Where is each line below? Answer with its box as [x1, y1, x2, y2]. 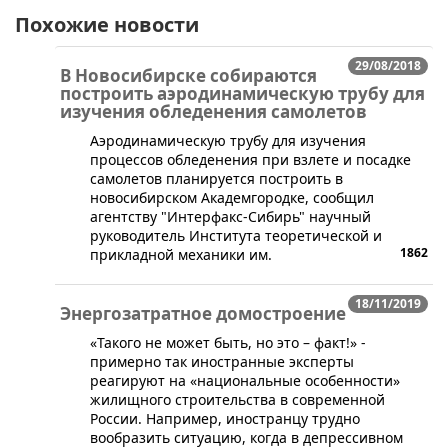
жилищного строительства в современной [90, 389, 385, 409]
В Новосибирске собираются [60, 63, 317, 87]
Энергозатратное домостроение [60, 301, 346, 325]
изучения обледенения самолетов [60, 99, 367, 123]
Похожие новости [15, 10, 199, 38]
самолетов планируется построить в [90, 168, 343, 188]
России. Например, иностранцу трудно [90, 408, 360, 428]
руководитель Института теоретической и [90, 225, 382, 245]
